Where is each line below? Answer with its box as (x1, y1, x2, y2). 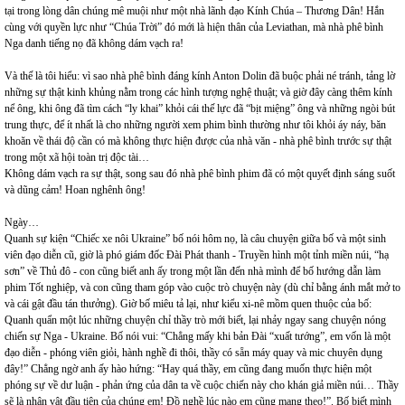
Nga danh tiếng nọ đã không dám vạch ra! (5, 37, 184, 50)
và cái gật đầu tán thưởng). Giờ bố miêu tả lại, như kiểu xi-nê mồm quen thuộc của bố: (5, 297, 372, 310)
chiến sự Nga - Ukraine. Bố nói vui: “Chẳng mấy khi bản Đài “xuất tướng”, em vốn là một (5, 330, 391, 343)
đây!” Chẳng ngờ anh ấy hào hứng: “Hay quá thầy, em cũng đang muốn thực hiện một (5, 363, 372, 375)
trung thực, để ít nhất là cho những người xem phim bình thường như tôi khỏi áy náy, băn (5, 118, 386, 131)
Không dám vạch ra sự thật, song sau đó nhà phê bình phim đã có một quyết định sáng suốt (5, 167, 395, 180)
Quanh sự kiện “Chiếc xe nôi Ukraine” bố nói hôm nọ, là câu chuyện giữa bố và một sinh (5, 232, 386, 245)
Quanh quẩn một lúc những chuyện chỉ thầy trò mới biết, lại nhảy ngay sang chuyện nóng (5, 314, 386, 326)
